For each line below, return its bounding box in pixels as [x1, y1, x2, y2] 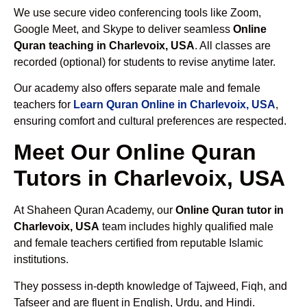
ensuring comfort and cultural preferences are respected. [14, 114, 286, 127]
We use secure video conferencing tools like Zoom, [14, 6, 261, 19]
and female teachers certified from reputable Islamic [14, 237, 263, 249]
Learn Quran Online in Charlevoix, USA [73, 98, 275, 110]
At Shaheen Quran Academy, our [14, 204, 175, 217]
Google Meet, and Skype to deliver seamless [14, 23, 233, 35]
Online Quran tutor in [175, 204, 284, 217]
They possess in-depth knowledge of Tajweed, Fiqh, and [14, 280, 287, 292]
